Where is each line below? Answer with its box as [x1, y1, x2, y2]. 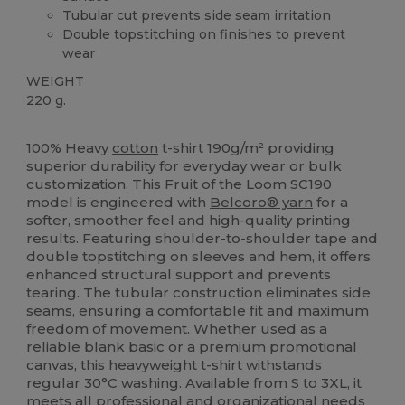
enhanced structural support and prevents [26, 266, 332, 284]
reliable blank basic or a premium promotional [26, 338, 358, 356]
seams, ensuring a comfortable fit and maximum [26, 302, 370, 320]
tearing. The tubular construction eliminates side [26, 284, 372, 302]
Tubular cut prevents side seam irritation [62, 6, 332, 24]
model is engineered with [26, 193, 211, 212]
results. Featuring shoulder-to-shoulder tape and [26, 230, 379, 248]
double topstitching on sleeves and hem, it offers [26, 248, 372, 266]
